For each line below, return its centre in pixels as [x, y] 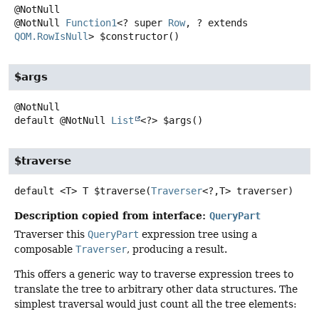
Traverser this [51, 235]
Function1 [91, 23]
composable [45, 250]
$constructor [134, 37]
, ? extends [216, 23]
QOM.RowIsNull [51, 37]
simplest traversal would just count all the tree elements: [156, 304]
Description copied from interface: [112, 216]
